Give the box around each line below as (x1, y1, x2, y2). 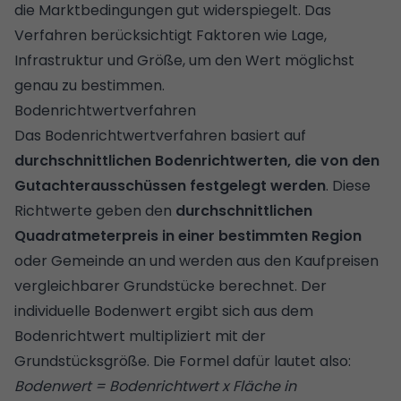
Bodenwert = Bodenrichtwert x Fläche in (14, 375, 296, 397)
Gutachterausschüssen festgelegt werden (14, 175, 326, 196)
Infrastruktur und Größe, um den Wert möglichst (14, 49, 354, 71)
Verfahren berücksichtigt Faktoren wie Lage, (14, 24, 327, 46)
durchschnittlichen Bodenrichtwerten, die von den (14, 149, 380, 171)
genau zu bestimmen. (14, 74, 165, 96)
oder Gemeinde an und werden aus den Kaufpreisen (14, 250, 379, 271)
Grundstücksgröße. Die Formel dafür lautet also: (14, 350, 351, 371)
